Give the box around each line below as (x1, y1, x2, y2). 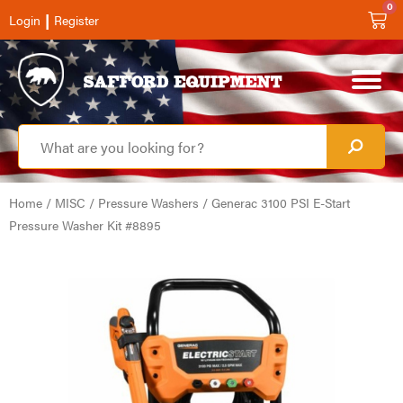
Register (54, 11, 99, 29)
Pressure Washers (98, 193, 199, 211)
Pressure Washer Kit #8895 (9, 216, 161, 234)
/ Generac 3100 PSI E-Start (199, 193, 350, 211)
